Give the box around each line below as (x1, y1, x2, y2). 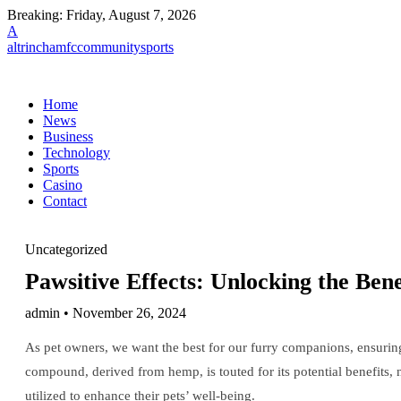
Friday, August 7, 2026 (66, 7, 196, 22)
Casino (43, 177, 82, 192)
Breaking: (7, 7, 63, 22)
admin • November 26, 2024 (25, 305, 186, 320)
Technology (43, 145, 110, 160)
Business (43, 129, 93, 144)
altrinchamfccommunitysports (7, 39, 174, 55)
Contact (43, 193, 87, 209)
